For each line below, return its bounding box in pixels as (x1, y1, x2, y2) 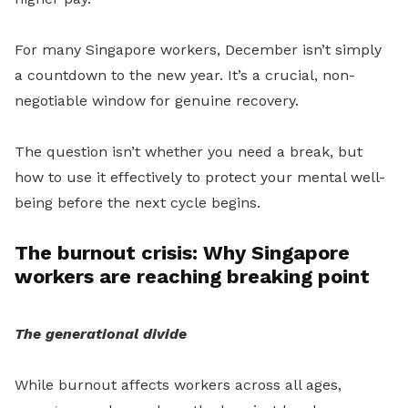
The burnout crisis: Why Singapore (15, 241, 350, 265)
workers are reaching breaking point (15, 265, 370, 289)
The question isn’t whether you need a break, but (15, 143, 362, 161)
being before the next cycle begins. (15, 194, 260, 212)
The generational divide (15, 325, 187, 343)
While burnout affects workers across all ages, (15, 376, 342, 394)
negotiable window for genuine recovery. (15, 92, 299, 110)
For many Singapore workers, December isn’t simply (15, 41, 382, 59)
